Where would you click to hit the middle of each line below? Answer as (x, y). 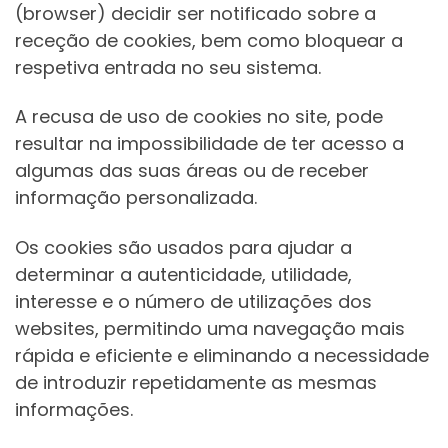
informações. (74, 409)
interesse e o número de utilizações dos (193, 301)
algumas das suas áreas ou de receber (192, 171)
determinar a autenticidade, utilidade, (183, 274)
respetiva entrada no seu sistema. (168, 67)
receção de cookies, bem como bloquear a (209, 40)
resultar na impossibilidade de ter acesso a (209, 144)
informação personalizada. (136, 198)
